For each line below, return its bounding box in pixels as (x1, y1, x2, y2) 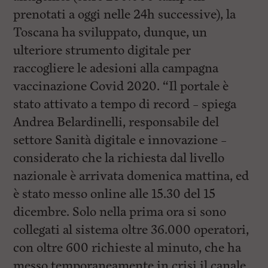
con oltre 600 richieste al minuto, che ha (13, 239, 242, 257)
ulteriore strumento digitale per (13, 42, 191, 59)
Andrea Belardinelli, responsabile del (13, 114, 220, 131)
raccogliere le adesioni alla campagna (13, 60, 219, 77)
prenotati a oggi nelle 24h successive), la (13, 6, 236, 23)
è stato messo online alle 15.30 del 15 (13, 185, 216, 203)
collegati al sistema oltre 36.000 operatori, (13, 221, 249, 239)
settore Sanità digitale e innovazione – (13, 132, 227, 149)
